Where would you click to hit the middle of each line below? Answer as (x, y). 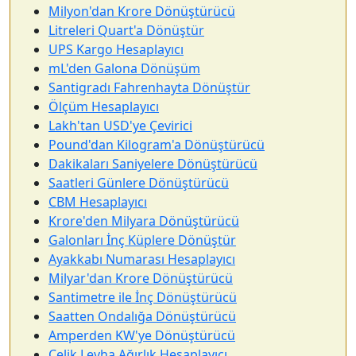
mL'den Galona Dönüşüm (124, 68)
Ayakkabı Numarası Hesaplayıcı (142, 259)
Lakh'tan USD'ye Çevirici (120, 126)
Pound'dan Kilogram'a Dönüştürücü (157, 145)
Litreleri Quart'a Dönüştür (126, 30)
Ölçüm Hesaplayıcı (104, 106)
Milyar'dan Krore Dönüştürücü (141, 278)
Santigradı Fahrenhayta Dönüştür (149, 87)
